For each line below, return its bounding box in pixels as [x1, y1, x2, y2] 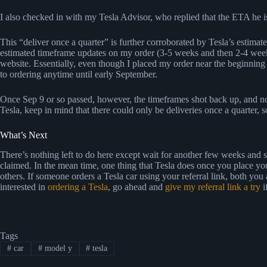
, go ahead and [108, 182, 165, 193]
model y [42, 244, 72, 253]
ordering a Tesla [48, 182, 108, 193]
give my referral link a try [165, 182, 260, 193]
